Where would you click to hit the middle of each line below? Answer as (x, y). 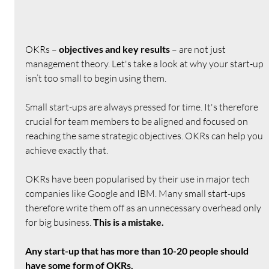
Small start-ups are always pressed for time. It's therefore (143, 107)
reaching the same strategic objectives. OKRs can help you (145, 135)
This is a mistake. (129, 222)
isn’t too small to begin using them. (96, 78)
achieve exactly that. (67, 150)
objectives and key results (115, 49)
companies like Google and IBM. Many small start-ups (137, 193)
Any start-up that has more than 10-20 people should (138, 250)
